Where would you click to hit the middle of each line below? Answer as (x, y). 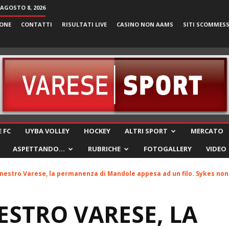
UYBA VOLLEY (47, 131)
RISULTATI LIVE (84, 24)
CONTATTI (37, 24)
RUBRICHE (104, 149)
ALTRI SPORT (146, 131)
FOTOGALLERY (168, 149)
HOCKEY (97, 131)
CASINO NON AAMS (145, 24)
